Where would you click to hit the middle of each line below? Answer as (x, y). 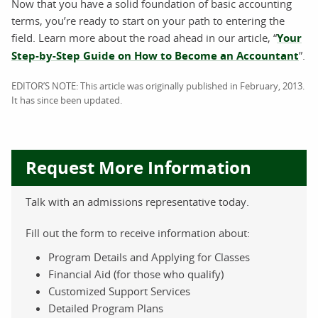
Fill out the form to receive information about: (138, 232)
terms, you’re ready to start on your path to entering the (148, 20)
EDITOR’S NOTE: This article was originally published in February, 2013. (158, 86)
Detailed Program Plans (106, 308)
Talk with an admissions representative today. (137, 201)
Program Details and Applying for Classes (149, 257)
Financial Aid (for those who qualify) (136, 274)
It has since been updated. (67, 100)
